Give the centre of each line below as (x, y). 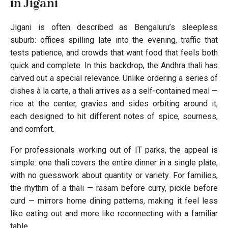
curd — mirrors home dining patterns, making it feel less (114, 201)
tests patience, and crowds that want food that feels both (114, 52)
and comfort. (32, 129)
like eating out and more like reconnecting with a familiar (114, 213)
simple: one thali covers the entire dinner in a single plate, (114, 162)
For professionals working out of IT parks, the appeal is (114, 150)
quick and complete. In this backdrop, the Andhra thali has (114, 65)
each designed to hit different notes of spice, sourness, (114, 116)
